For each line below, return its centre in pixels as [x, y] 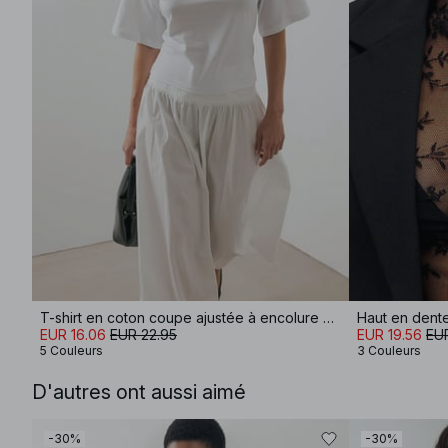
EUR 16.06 [73, 334]
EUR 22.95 [143, 334]
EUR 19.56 [389, 334]
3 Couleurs [389, 350]
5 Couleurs [71, 350]
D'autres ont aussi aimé [139, 392]
